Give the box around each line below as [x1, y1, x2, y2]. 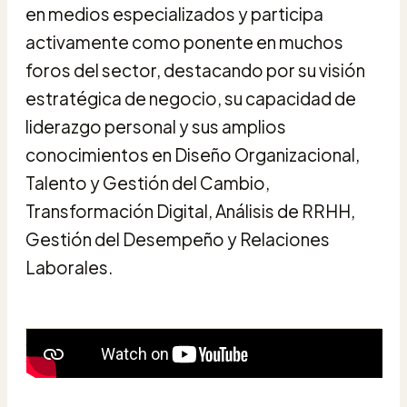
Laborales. [25, 255, 113, 278]
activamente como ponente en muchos [25, 30, 343, 53]
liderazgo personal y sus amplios [25, 114, 286, 137]
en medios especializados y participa [25, 2, 323, 25]
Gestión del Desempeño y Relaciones [25, 227, 330, 250]
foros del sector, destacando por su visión [25, 58, 365, 81]
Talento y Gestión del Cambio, [25, 171, 270, 194]
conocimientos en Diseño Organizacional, [25, 143, 360, 165]
